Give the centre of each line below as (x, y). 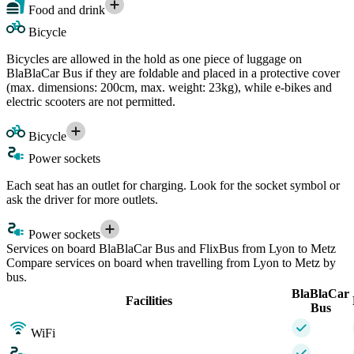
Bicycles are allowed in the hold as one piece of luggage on (154, 58)
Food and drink (65, 9)
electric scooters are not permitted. (91, 101)
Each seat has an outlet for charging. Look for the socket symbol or (173, 185)
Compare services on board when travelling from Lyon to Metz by (171, 262)
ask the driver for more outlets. (82, 199)
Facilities (149, 300)
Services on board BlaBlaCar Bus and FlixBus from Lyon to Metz (171, 248)
